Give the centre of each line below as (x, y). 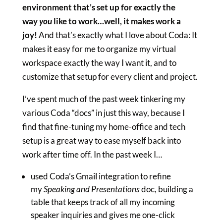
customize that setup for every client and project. (110, 77)
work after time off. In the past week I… (92, 154)
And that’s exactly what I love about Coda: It (117, 35)
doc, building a (167, 189)
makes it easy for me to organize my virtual (99, 49)
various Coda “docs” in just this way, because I (103, 113)
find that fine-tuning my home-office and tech (104, 127)
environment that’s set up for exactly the (99, 7)
